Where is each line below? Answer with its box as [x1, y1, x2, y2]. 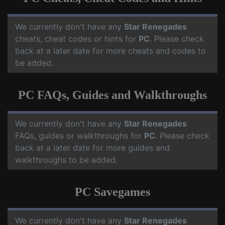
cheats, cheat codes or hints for [15, 34, 139, 44]
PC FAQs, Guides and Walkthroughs [18, 88, 207, 102]
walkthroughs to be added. [15, 155, 118, 165]
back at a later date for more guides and [15, 143, 170, 153]
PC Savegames [75, 185, 150, 199]
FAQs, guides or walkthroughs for [15, 131, 144, 141]
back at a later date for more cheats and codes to [15, 46, 206, 56]
